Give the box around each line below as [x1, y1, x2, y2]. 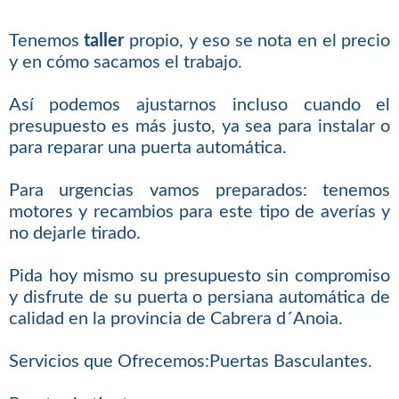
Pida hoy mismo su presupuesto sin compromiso [8, 267, 391, 286]
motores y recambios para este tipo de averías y [8, 203, 391, 222]
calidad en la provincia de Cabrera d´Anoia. [8, 310, 343, 329]
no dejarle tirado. [8, 224, 141, 243]
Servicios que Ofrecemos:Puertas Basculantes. [8, 353, 372, 371]
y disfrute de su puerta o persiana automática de [8, 289, 391, 307]
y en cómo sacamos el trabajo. [8, 53, 242, 72]
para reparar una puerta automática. [8, 139, 287, 158]
